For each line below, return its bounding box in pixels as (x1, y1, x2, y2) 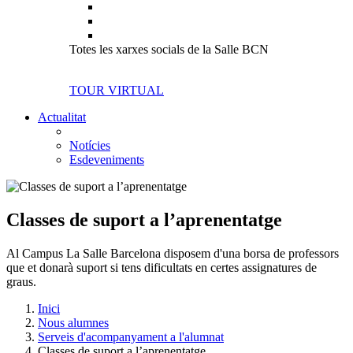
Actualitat (38, 110, 86, 124)
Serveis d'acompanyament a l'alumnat (38, 329, 224, 344)
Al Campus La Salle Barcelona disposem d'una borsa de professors (6, 246, 339, 260)
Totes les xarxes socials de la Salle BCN (69, 43, 269, 56)
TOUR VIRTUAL (69, 84, 164, 97)
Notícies (69, 139, 110, 152)
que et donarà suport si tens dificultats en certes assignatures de (6, 260, 317, 274)
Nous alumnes (38, 315, 109, 329)
